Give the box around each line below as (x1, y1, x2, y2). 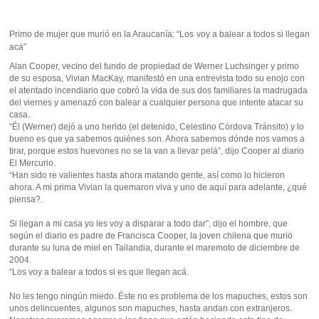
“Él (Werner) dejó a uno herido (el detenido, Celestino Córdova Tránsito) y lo (9, 122, 305, 132)
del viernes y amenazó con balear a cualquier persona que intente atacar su (9, 98, 304, 108)
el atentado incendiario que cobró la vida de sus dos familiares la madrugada (9, 85, 308, 95)
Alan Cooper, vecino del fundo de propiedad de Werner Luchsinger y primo (9, 61, 300, 71)
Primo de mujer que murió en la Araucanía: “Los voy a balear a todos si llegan (9, 29, 310, 39)
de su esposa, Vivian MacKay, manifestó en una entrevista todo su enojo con (9, 73, 305, 83)
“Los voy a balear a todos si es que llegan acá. (9, 267, 189, 277)
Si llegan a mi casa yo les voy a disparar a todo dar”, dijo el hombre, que (9, 219, 288, 229)
